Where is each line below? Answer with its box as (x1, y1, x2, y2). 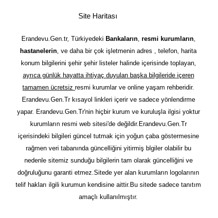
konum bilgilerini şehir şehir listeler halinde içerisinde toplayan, (20, 59, 196, 67)
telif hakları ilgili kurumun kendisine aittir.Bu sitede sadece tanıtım (16, 181, 201, 188)
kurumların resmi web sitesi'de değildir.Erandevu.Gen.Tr (30, 120, 187, 127)
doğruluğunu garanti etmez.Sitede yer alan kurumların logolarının (18, 169, 200, 176)
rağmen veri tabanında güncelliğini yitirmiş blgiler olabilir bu (25, 145, 191, 152)
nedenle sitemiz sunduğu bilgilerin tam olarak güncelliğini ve (24, 157, 193, 164)
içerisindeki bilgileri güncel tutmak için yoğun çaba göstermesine (18, 132, 199, 140)
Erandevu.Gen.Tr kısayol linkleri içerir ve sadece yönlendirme (21, 96, 195, 103)
